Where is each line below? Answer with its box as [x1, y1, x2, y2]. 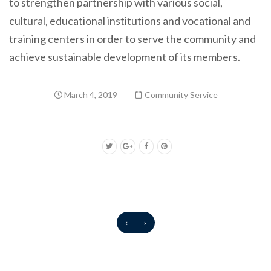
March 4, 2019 [62, 89, 117, 100]
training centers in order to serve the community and [9, 31, 256, 45]
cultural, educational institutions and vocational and [9, 13, 250, 27]
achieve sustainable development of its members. [9, 50, 240, 64]
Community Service [144, 89, 218, 100]
